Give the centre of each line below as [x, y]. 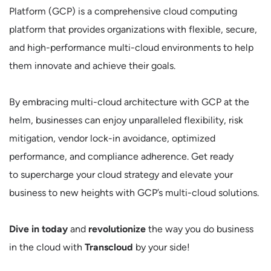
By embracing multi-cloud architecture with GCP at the [129, 102]
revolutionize [117, 229]
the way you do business [200, 229]
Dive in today [38, 229]
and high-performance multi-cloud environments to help [131, 47]
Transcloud [109, 247]
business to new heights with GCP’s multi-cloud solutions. [134, 193]
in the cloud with [47, 247]
